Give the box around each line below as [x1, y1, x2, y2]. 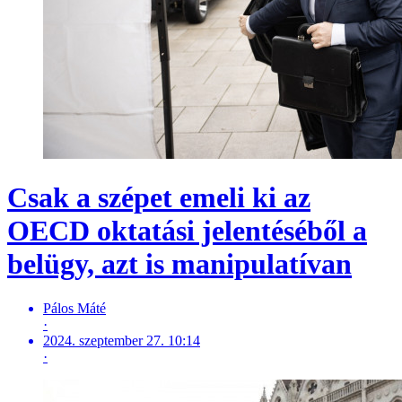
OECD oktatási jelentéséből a [7, 214, 367, 248]
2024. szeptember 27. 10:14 [43, 332, 200, 348]
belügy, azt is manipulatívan [7, 248, 352, 281]
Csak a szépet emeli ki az [7, 181, 310, 214]
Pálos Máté [43, 300, 106, 316]
